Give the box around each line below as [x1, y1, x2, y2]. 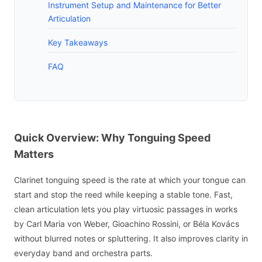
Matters [14, 147, 54, 160]
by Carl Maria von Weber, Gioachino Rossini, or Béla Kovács [14, 219, 239, 229]
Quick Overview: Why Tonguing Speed [14, 131, 211, 144]
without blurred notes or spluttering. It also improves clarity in [14, 233, 248, 244]
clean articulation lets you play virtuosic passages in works [14, 204, 237, 215]
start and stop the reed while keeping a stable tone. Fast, [14, 189, 233, 200]
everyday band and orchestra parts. [14, 248, 153, 258]
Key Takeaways [48, 37, 108, 48]
